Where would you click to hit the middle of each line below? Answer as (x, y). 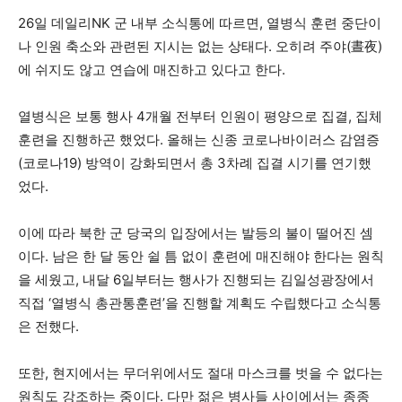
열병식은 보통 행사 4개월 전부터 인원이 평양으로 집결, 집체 (200, 116)
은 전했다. (48, 326)
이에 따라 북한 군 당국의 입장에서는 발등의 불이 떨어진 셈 (196, 232)
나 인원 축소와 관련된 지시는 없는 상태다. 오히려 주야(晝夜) (200, 46)
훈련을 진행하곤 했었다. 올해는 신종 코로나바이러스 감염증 (199, 139)
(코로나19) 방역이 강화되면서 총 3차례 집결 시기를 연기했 (195, 162)
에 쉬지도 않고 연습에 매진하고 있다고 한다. (152, 69)
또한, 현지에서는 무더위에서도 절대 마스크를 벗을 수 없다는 (201, 372)
